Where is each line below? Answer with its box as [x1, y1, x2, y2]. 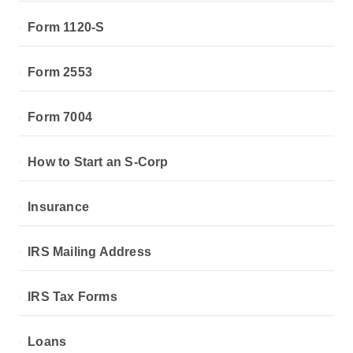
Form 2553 [28, 65, 93, 79]
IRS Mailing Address [28, 245, 152, 258]
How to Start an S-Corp [28, 155, 169, 169]
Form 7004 [28, 110, 93, 124]
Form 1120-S [28, 20, 105, 34]
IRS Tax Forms [28, 290, 117, 303]
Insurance [28, 200, 90, 214]
